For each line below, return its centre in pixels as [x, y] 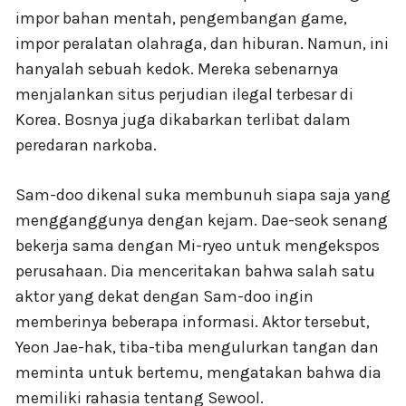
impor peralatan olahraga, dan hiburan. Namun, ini [202, 43]
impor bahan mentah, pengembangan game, [181, 18]
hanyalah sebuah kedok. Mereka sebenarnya [177, 68]
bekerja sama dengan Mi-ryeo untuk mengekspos [198, 245]
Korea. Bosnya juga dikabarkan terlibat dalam [183, 119]
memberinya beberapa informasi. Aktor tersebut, [193, 321]
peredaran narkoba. [86, 145]
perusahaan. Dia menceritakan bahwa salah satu [195, 271]
